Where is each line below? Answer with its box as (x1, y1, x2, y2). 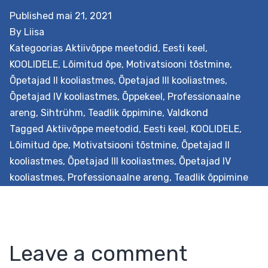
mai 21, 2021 (56, 10, 112, 22)
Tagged (10, 123, 46, 135)
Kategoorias (10, 42, 65, 54)
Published (10, 10, 56, 22)
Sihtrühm (41, 106, 83, 118)
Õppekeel (122, 90, 163, 102)
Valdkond (167, 106, 208, 118)
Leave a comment (9, 240, 187, 266)
